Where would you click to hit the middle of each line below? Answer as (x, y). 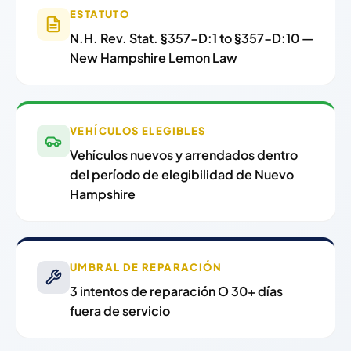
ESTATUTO (100, 14)
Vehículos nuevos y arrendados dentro (184, 155)
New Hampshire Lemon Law (154, 58)
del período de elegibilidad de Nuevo (182, 175)
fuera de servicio (120, 311)
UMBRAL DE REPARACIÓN (146, 268)
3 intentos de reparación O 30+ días (176, 291)
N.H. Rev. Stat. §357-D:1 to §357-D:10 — (192, 38)
